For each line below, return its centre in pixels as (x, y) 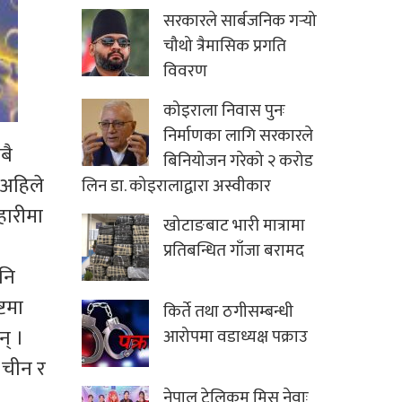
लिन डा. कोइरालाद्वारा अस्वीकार (176, 187)
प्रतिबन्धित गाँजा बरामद (234, 251)
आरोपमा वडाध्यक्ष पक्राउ (236, 337)
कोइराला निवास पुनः (224, 111)
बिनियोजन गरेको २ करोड (238, 162)
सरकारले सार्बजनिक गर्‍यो (240, 22)
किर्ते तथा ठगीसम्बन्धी (228, 312)
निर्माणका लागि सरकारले (238, 136)
